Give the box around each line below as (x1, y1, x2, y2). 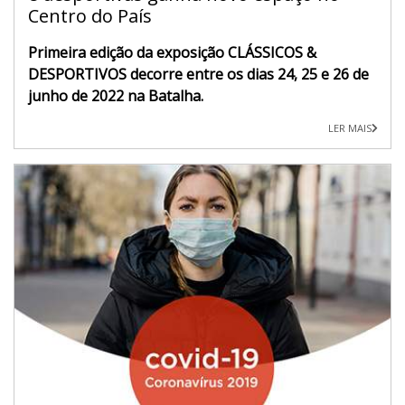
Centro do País (28, 3, 152, 28)
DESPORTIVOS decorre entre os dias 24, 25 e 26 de (28, 63, 369, 84)
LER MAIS (328, 120, 372, 135)
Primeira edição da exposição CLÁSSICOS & (28, 42, 316, 62)
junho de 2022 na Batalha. (28, 85, 203, 106)
